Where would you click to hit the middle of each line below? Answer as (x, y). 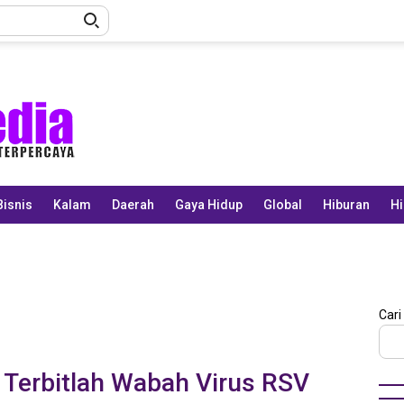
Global (283, 205)
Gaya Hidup (209, 205)
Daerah (133, 205)
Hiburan (346, 205)
